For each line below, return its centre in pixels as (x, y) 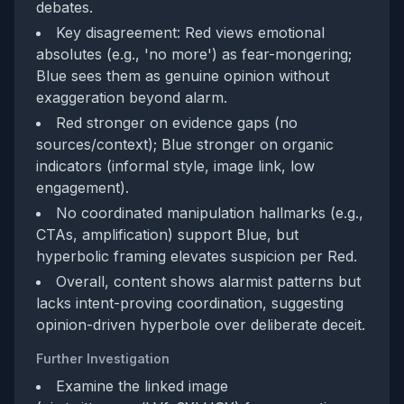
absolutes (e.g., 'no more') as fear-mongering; (194, 54)
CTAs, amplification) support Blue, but (167, 234)
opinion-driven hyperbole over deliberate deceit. (201, 325)
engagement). (83, 188)
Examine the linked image (142, 386)
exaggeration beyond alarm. (132, 97)
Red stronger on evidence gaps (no (177, 123)
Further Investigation (103, 358)
